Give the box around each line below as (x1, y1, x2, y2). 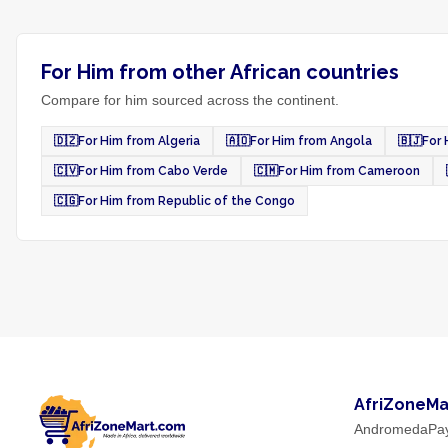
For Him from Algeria (78, 134, 200, 148)
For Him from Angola (250, 134, 372, 148)
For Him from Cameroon (278, 164, 420, 178)
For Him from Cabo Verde (78, 164, 228, 178)
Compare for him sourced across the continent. (41, 92, 339, 108)
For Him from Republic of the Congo (78, 194, 295, 208)
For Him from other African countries (41, 60, 399, 84)
